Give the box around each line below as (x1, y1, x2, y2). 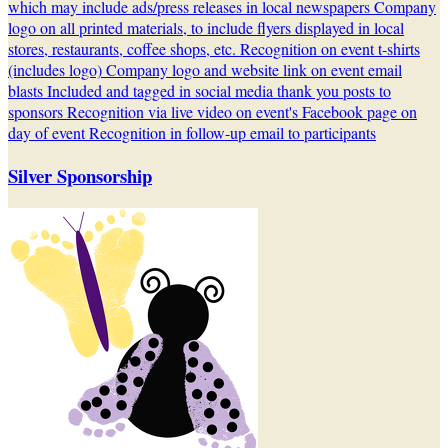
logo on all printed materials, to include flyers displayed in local (8, 17, 404, 39)
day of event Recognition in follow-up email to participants (8, 122, 376, 144)
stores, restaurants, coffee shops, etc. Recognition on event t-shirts (8, 38, 420, 60)
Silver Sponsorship (8, 162, 152, 190)
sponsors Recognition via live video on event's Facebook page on (8, 101, 417, 123)
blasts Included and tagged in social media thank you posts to (8, 80, 391, 102)
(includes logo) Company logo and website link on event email (8, 59, 402, 81)
